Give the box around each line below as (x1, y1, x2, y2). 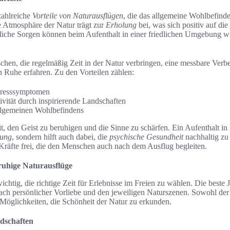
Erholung (106, 21, 137, 29)
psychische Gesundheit (109, 132, 183, 141)
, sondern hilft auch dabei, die (12, 132, 109, 141)
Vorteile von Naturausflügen (32, 11, 123, 20)
